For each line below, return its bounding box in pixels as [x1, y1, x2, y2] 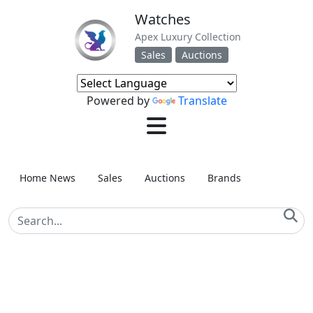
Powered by [86, 93, 152, 109]
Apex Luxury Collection [134, 30, 241, 43]
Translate [177, 93, 227, 109]
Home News [20, 171, 75, 185]
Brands [208, 171, 241, 185]
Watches [134, 10, 191, 29]
